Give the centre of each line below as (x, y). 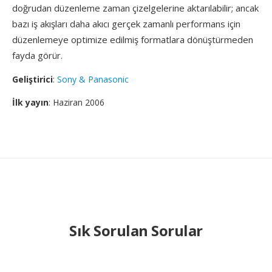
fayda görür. (37, 55)
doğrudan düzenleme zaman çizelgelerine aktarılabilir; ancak (135, 8)
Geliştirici (32, 79)
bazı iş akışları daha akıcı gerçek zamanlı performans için (126, 24)
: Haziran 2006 (76, 102)
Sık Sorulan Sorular (136, 230)
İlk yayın (30, 102)
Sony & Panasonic (93, 79)
